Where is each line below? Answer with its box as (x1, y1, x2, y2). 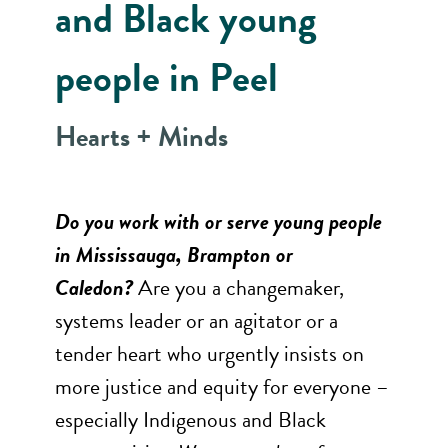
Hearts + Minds (55, 116, 228, 157)
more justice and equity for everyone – (55, 370, 389, 403)
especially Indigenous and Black (55, 403, 326, 436)
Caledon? (55, 271, 133, 304)
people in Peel (55, 48, 278, 107)
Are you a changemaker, (138, 271, 344, 304)
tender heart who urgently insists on (55, 337, 364, 370)
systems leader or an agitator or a (55, 304, 338, 337)
